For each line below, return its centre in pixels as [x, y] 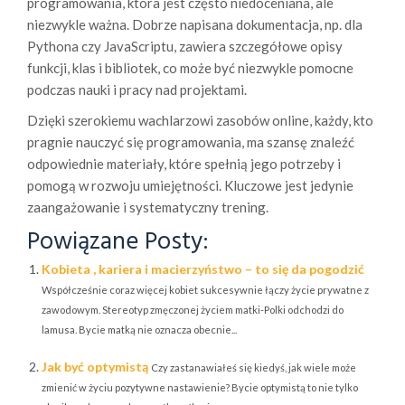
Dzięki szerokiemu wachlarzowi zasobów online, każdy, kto [200, 121]
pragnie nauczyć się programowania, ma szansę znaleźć [191, 142]
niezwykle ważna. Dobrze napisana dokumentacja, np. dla [195, 25]
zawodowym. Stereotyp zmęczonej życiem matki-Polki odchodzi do [193, 310]
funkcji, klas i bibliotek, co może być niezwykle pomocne [190, 68]
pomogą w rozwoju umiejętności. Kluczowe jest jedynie [190, 186]
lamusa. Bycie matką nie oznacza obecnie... [139, 330]
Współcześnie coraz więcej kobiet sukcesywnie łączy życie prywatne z [205, 290]
